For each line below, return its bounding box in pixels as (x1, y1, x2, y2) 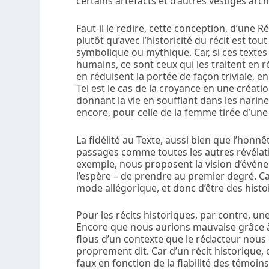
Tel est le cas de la (76, 81, 160, 95)
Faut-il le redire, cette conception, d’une (76, 21, 258, 35)
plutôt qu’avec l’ (76, 33, 147, 47)
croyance (159, 81, 201, 95)
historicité (147, 33, 193, 47)
